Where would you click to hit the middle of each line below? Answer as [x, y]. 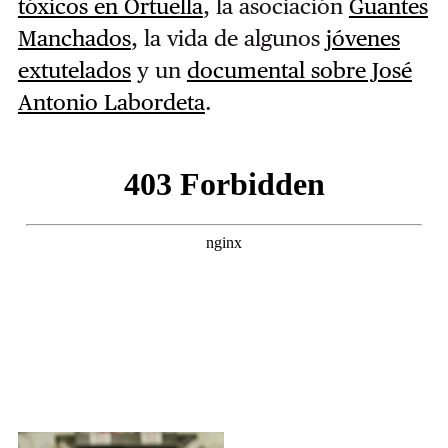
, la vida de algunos [228, 38]
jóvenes [362, 38]
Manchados [74, 38]
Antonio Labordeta [111, 102]
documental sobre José [299, 70]
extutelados [74, 70]
